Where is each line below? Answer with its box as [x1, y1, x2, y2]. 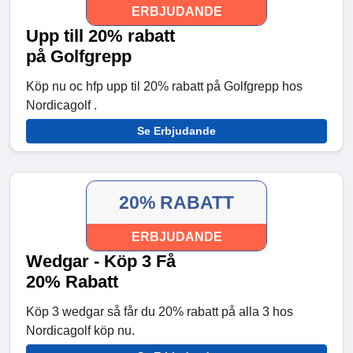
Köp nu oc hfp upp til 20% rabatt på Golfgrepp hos [26, 80, 303, 94]
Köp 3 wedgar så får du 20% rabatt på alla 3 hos [26, 305, 293, 319]
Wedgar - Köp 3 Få [26, 251, 176, 272]
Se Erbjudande [137, 124, 216, 138]
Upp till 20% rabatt [26, 26, 175, 46]
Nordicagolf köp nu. [26, 324, 135, 338]
